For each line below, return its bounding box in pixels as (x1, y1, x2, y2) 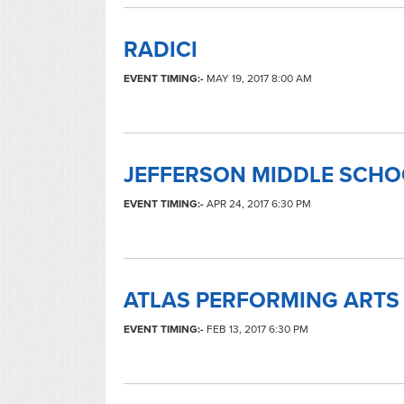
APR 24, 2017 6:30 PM (204, 197, 311, 210)
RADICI (124, 36, 197, 63)
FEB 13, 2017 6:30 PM (204, 322, 308, 335)
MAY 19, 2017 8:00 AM (204, 71, 312, 85)
